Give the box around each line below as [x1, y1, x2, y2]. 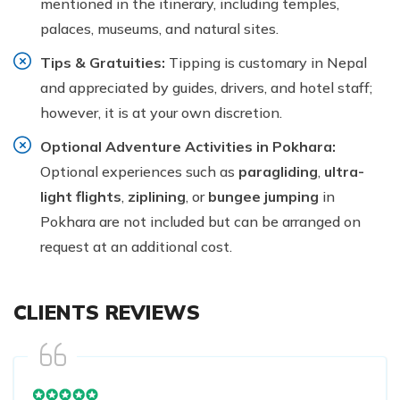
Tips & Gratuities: [40, 53, 165, 71]
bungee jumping [208, 187, 319, 205]
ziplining [128, 187, 186, 205]
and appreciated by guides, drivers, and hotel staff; [40, 78, 372, 96]
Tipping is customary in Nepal [165, 53, 367, 71]
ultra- [324, 162, 364, 180]
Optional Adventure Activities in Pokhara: [40, 137, 336, 155]
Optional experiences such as [40, 162, 238, 180]
